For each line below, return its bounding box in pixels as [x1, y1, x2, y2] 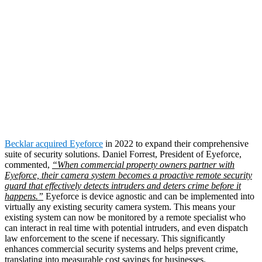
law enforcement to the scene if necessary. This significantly [5, 233, 225, 243]
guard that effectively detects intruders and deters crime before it [5, 180, 241, 191]
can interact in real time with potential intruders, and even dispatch [5, 222, 248, 233]
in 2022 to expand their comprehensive [103, 138, 249, 149]
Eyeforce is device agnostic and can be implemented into [43, 191, 254, 201]
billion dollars [39, 65, 195, 96]
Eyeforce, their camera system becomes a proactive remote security [5, 170, 252, 180]
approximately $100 [19, 33, 243, 64]
